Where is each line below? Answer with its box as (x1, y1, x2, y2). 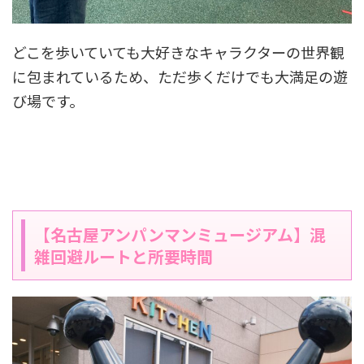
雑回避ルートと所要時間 (34, 244, 213, 268)
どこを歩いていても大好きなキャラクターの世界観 (12, 41, 344, 63)
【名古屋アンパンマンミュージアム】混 (34, 222, 326, 246)
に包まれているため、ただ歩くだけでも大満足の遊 (12, 65, 348, 87)
